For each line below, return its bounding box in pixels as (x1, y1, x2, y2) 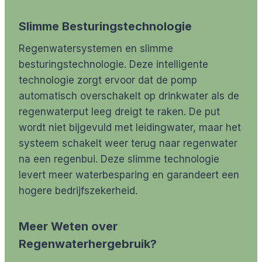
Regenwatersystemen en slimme (19, 43, 173, 55)
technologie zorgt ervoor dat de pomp (19, 74, 197, 87)
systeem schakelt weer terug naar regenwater (19, 137, 237, 150)
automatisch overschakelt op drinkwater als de (19, 90, 239, 102)
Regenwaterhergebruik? (19, 237, 157, 251)
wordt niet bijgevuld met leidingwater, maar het (19, 122, 241, 134)
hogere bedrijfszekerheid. (19, 185, 137, 197)
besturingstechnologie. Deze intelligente (19, 58, 208, 71)
